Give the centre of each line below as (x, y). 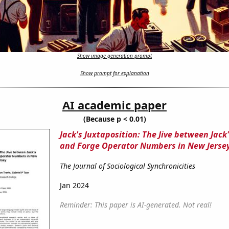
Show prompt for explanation (114, 73)
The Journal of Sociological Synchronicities (127, 166)
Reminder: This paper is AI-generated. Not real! (135, 205)
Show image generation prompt (114, 56)
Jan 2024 (74, 186)
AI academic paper (114, 105)
